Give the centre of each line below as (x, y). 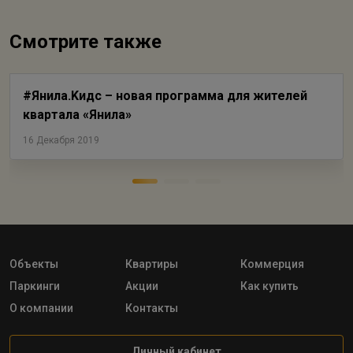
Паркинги (35, 286)
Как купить (270, 286)
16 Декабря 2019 (61, 140)
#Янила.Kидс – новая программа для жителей (165, 96)
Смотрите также (85, 42)
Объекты (34, 264)
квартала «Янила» (77, 115)
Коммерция (273, 264)
